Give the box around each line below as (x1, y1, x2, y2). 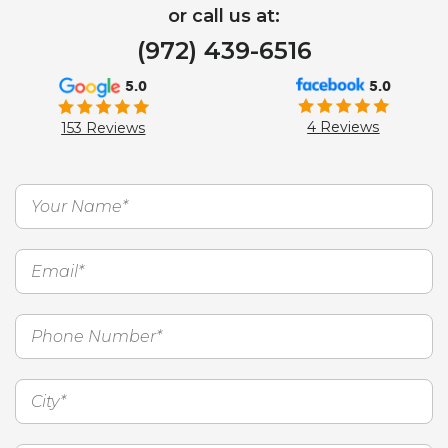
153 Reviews (61, 119, 146, 138)
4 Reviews (307, 118, 380, 136)
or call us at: (168, 5, 280, 27)
